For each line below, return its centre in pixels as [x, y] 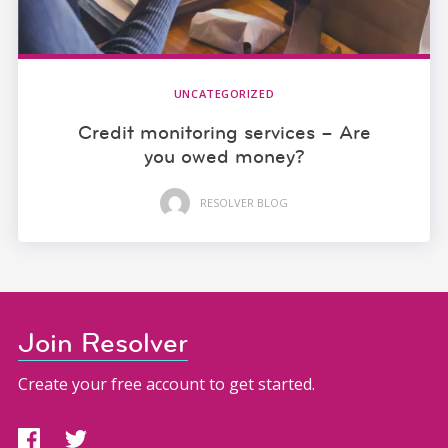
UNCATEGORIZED [224, 93]
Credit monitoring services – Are [224, 131]
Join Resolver [102, 343]
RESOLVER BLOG [244, 203]
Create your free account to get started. [166, 384]
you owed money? [224, 155]
